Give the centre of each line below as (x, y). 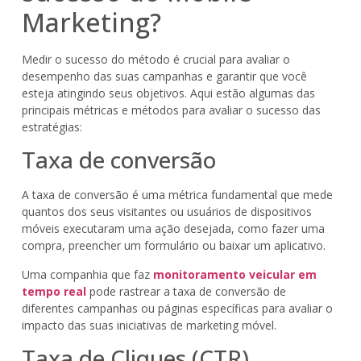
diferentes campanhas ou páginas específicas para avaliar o (177, 308)
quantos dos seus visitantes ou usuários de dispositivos (166, 212)
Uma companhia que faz (87, 274)
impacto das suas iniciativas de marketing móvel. (149, 325)
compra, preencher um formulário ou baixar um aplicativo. (173, 246)
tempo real (54, 291)
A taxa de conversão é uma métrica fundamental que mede (177, 195)
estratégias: (52, 127)
